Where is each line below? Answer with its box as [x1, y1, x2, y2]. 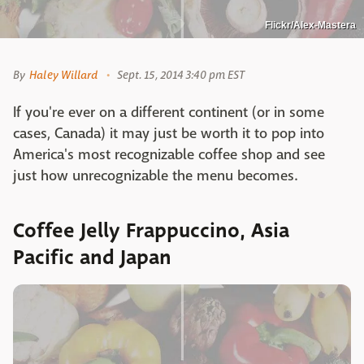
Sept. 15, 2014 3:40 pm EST [116, 67, 245, 83]
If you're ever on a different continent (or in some [13, 103, 324, 123]
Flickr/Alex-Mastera [265, 19, 356, 32]
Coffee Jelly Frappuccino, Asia [13, 216, 289, 246]
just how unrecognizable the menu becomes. [13, 167, 297, 186]
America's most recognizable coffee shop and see [13, 145, 325, 165]
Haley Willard [29, 67, 98, 83]
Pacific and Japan [13, 243, 171, 273]
